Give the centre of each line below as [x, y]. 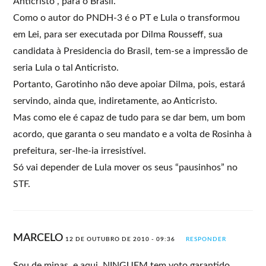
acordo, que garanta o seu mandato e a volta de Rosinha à [133, 134]
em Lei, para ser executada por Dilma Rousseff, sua [118, 34]
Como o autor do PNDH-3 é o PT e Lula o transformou [127, 18]
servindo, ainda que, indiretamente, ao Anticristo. [115, 101]
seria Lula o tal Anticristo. [66, 67]
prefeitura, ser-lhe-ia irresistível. [80, 151]
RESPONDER [206, 239]
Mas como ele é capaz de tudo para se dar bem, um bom [129, 117]
